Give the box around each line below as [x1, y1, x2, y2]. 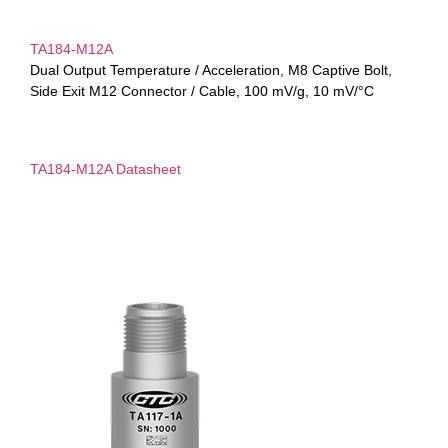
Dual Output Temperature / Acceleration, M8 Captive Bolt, [30, 62, 392, 79]
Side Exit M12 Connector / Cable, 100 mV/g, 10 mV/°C [30, 83, 374, 100]
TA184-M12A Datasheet [30, 160, 181, 177]
